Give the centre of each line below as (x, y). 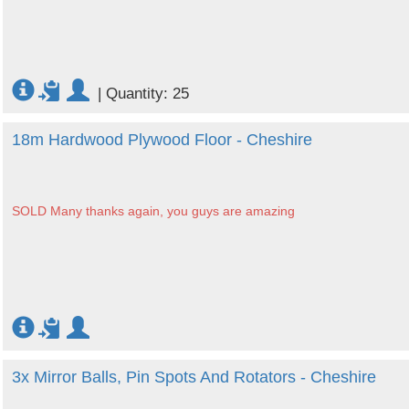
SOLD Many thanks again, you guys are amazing (153, 210)
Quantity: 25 (147, 94)
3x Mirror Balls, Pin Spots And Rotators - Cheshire (194, 377)
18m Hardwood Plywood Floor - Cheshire (162, 140)
